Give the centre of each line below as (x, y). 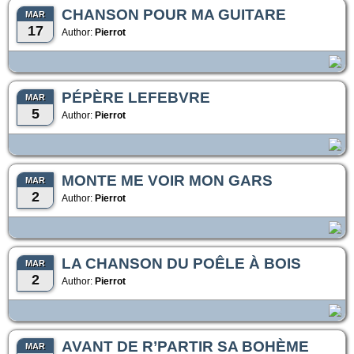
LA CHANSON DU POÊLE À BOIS (181, 264)
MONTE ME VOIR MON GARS (167, 181)
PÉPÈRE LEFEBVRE (136, 98)
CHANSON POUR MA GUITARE (174, 15)
